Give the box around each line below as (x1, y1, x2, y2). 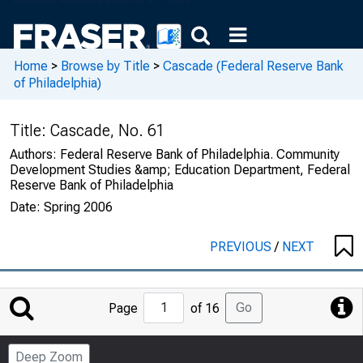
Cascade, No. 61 (50, 121, 165, 140)
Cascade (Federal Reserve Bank (163, 58, 344, 74)
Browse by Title (61, 58, 150, 74)
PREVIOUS (210, 239, 275, 254)
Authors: (10, 147, 60, 162)
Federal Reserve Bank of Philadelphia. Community (60, 147, 340, 162)
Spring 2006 (44, 199, 113, 215)
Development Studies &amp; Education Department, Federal (10, 162, 350, 177)
